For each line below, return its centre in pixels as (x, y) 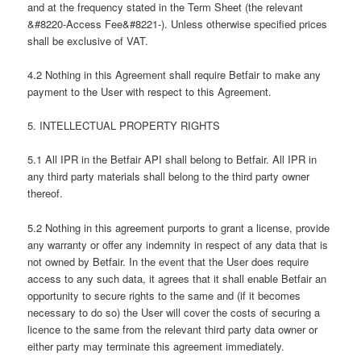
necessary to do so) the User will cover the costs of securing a (174, 312)
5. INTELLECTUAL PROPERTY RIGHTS (124, 126)
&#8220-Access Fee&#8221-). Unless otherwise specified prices (178, 24)
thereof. (46, 193)
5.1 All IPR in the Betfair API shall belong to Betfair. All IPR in (172, 160)
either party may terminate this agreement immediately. (156, 346)
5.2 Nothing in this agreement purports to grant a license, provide (179, 227)
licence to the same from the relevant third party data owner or (173, 329)
